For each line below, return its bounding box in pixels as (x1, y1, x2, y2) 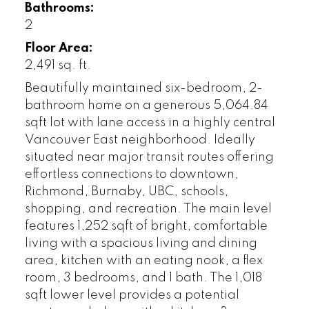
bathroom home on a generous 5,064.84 (24, 99, 268, 112)
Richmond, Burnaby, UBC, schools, (24, 186, 228, 199)
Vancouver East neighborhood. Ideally (24, 134, 255, 147)
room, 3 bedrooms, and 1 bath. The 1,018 (24, 272, 262, 285)
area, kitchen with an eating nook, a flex (24, 255, 263, 268)
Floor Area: (24, 42, 93, 55)
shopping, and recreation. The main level (24, 203, 272, 216)
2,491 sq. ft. (24, 59, 91, 72)
